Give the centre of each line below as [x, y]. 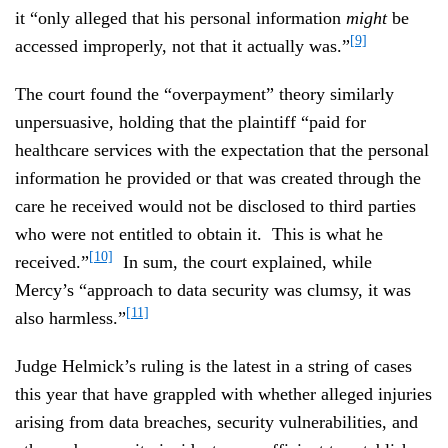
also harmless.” [70, 317]
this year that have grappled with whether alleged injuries [223, 393]
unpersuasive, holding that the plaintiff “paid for [190, 121]
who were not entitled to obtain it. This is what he [199, 233]
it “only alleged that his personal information [180, 17]
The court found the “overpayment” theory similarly [204, 93]
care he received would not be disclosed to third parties [215, 205]
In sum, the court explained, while [242, 261]
